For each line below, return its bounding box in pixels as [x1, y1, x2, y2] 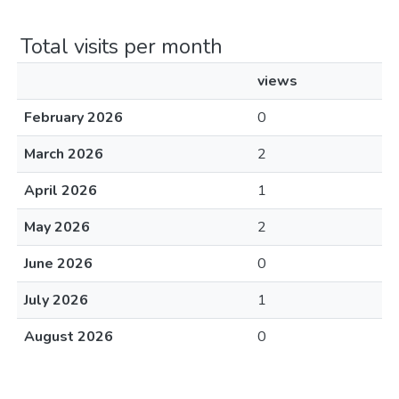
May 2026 [24, 217, 90, 237]
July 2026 [24, 290, 88, 310]
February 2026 [24, 108, 123, 127]
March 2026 [24, 144, 103, 164]
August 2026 [24, 327, 113, 346]
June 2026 [24, 254, 93, 273]
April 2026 [24, 181, 97, 200]
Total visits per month [20, 32, 223, 61]
